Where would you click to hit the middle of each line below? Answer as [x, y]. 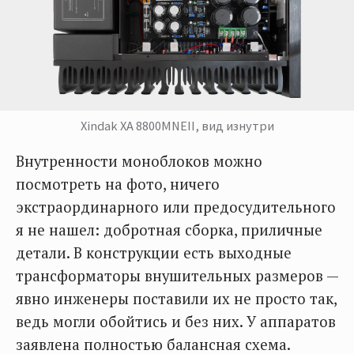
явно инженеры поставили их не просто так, [176, 299]
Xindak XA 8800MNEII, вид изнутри [177, 126]
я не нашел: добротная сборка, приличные [169, 230]
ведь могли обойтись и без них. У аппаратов [176, 322]
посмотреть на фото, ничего [118, 185]
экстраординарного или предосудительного [176, 207]
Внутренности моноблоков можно [139, 162]
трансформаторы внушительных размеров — [177, 276]
